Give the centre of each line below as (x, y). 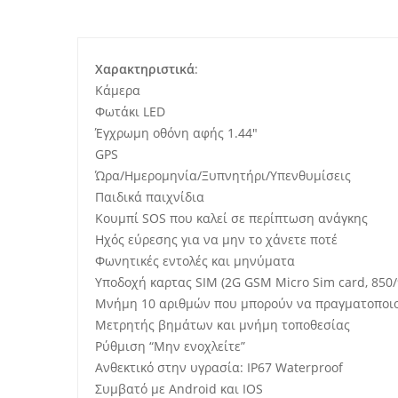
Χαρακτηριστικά (145, 69)
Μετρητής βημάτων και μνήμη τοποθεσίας (223, 325)
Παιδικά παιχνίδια (150, 197)
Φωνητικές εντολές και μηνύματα (195, 261)
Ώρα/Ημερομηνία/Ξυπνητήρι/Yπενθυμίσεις (223, 175)
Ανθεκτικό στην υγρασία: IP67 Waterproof (219, 367)
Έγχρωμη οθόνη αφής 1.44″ (176, 133)
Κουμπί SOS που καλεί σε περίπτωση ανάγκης (231, 218)
